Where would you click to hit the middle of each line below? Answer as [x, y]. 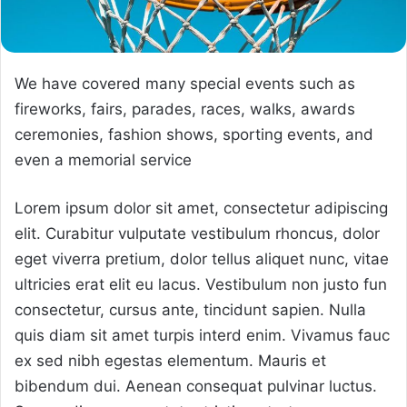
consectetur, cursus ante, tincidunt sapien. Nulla [190, 310]
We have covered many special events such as [185, 84]
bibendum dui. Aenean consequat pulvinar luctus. [196, 387]
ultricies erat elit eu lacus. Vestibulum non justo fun [201, 285]
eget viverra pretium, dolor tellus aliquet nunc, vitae [202, 259]
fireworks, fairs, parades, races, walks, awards [185, 109]
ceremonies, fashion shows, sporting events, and [194, 135]
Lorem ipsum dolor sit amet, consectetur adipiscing [201, 208]
